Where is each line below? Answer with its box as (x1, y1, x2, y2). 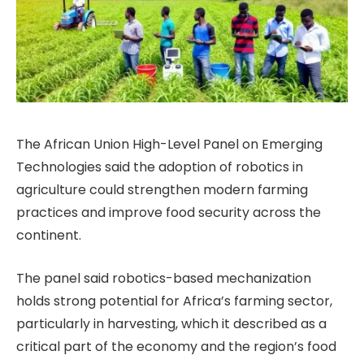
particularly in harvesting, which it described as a (16, 314, 327, 333)
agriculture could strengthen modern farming (16, 180, 308, 200)
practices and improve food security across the (16, 203, 321, 223)
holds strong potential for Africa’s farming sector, (16, 291, 332, 310)
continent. (16, 226, 81, 245)
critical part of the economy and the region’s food (16, 336, 336, 356)
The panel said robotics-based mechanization (16, 268, 311, 288)
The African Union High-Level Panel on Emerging (16, 135, 323, 154)
